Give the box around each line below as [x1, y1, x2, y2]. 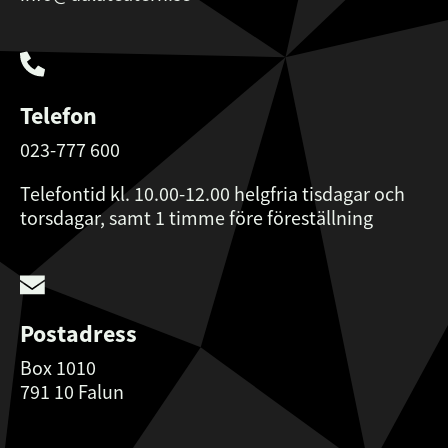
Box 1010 [20, 354, 96, 380]
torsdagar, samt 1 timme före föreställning [20, 204, 373, 230]
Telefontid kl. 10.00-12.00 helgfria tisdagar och [20, 180, 405, 206]
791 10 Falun [20, 378, 124, 404]
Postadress [20, 317, 137, 349]
